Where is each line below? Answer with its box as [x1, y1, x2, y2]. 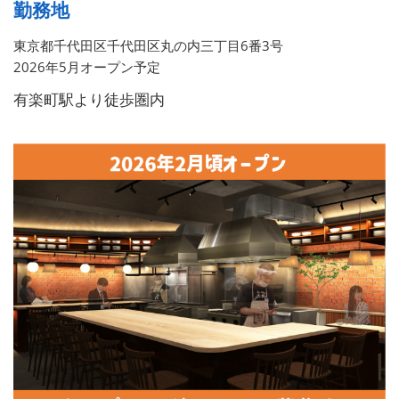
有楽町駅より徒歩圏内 [13, 88, 165, 110]
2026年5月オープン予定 [13, 57, 160, 76]
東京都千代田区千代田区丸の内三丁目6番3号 [13, 36, 283, 54]
